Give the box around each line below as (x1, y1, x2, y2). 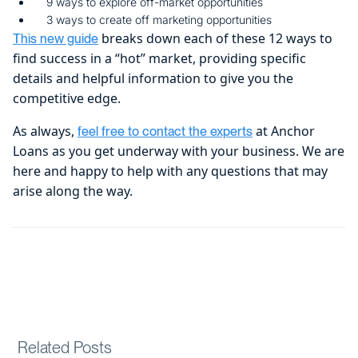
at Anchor (253, 121, 315, 140)
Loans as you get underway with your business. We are (13, 141, 344, 160)
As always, (13, 121, 78, 140)
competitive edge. (13, 89, 121, 107)
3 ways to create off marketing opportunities (46, 12, 272, 26)
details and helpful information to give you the (13, 69, 293, 87)
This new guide (13, 30, 98, 46)
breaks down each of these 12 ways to (98, 29, 332, 47)
